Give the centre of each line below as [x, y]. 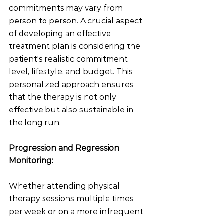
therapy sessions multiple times [72, 199]
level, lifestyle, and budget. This [72, 72]
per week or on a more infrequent [77, 211]
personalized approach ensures [72, 84]
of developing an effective [61, 33]
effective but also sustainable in [72, 110]
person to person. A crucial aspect [77, 21]
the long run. [35, 122]
